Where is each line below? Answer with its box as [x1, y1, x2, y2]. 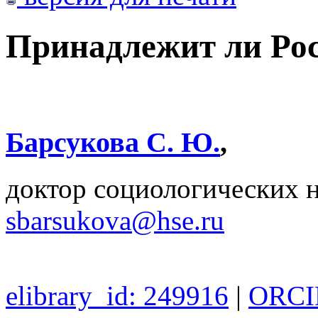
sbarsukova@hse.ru [6, 204, 224, 236]
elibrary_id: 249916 [6, 280, 229, 311]
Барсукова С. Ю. [6, 126, 220, 158]
